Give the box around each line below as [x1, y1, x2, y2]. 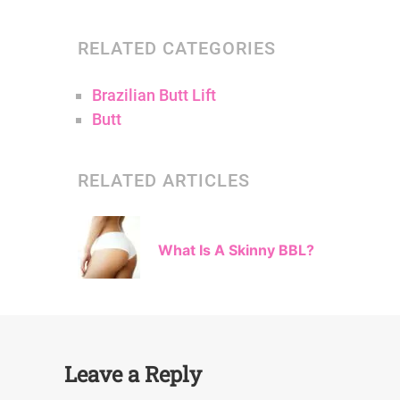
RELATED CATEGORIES [78, 37, 276, 59]
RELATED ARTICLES [78, 170, 250, 191]
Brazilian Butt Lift [92, 86, 216, 104]
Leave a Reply [64, 360, 202, 388]
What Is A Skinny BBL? [158, 241, 314, 259]
